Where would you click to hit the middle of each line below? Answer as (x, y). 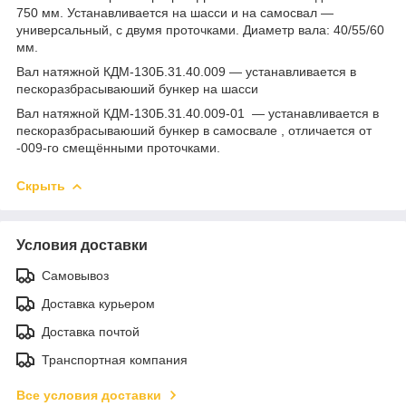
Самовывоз (75, 275)
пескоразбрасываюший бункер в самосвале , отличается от (194, 130)
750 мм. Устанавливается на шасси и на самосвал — (175, 12)
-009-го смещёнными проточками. (118, 147)
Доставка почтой (91, 331)
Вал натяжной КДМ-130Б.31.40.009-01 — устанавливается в (198, 113)
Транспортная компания (115, 359)
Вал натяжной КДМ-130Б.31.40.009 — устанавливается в (186, 71)
